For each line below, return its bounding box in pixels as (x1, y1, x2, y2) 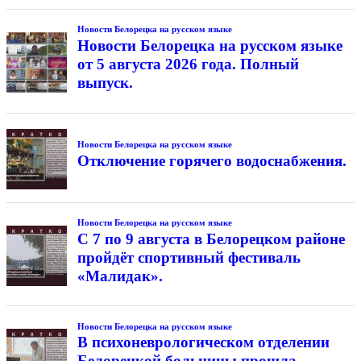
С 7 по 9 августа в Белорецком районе (77, 230, 345, 247)
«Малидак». (77, 267, 163, 284)
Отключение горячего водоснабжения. (77, 151, 346, 169)
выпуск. (77, 73, 133, 91)
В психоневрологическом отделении (77, 334, 330, 351)
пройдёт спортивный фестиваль (77, 248, 301, 266)
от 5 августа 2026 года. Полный (77, 55, 299, 73)
